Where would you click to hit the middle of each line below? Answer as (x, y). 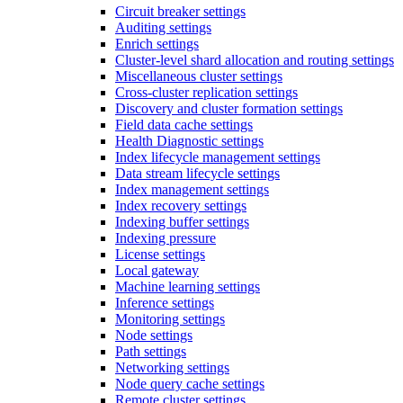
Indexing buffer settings (182, 222)
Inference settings (165, 303)
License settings (160, 255)
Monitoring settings (170, 319)
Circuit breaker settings (180, 12)
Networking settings (172, 368)
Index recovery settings (181, 206)
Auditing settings (163, 28)
